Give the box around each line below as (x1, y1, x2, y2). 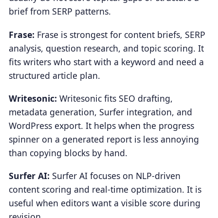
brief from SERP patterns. (8, 5, 111, 18)
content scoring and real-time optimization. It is (8, 183, 201, 196)
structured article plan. (8, 69, 100, 81)
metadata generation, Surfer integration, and (8, 106, 192, 118)
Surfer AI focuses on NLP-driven (49, 170, 181, 182)
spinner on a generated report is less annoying (8, 133, 199, 145)
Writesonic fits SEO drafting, (56, 92, 173, 104)
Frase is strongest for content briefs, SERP (34, 28, 205, 40)
